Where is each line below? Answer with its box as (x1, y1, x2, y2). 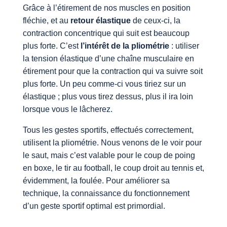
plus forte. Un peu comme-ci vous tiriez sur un (22, 79, 186, 88)
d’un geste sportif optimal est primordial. (22, 201, 165, 210)
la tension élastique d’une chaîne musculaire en (22, 54, 194, 63)
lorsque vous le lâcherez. (22, 104, 112, 113)
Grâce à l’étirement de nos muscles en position (22, 3, 191, 12)
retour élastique (70, 16, 131, 25)
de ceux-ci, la (130, 16, 180, 25)
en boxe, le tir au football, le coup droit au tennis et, (22, 163, 204, 172)
